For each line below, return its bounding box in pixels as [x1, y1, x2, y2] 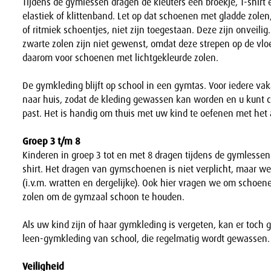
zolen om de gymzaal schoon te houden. [22, 191, 185, 204]
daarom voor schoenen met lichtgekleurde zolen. [22, 51, 219, 65]
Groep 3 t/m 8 [22, 135, 81, 148]
